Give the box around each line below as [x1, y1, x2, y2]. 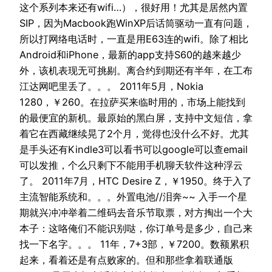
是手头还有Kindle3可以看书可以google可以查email [19, 143, 248, 155]
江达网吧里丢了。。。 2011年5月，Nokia [19, 80, 203, 92]
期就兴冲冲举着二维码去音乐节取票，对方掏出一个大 [19, 206, 253, 219]
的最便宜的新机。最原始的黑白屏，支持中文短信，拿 [19, 111, 253, 124]
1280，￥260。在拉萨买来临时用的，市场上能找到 [19, 95, 245, 108]
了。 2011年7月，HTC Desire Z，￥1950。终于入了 [19, 174, 252, 187]
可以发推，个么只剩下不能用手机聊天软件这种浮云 [19, 158, 243, 171]
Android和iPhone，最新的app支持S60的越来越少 [19, 48, 241, 61]
